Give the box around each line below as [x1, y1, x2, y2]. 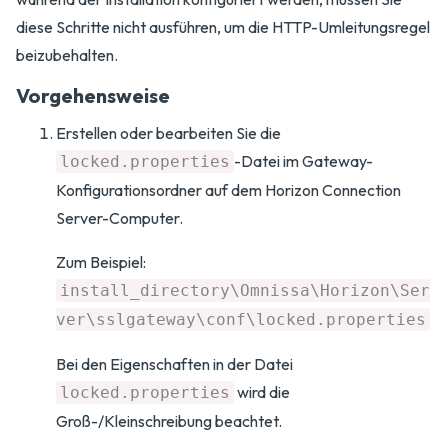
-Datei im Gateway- [234, 151, 373, 171]
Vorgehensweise [16, 83, 170, 108]
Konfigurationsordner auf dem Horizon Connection [56, 180, 401, 200]
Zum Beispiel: [56, 252, 146, 272]
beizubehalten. [16, 45, 118, 65]
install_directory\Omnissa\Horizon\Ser [60, 281, 430, 300]
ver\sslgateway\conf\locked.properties [56, 310, 426, 329]
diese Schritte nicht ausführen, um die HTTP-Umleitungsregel [16, 17, 430, 37]
